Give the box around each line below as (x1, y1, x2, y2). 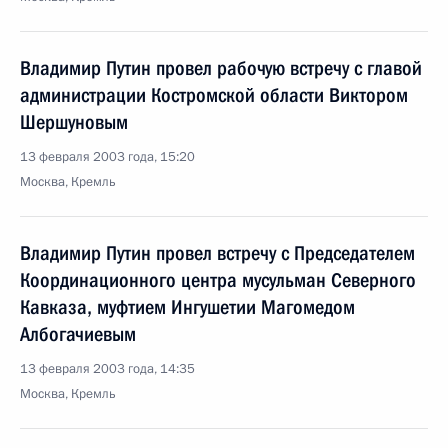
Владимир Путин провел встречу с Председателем (20, 241, 415, 265)
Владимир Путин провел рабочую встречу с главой (20, 56, 422, 80)
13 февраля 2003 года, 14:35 (20, 360, 195, 378)
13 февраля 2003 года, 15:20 (20, 148, 195, 166)
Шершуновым (20, 110, 128, 134)
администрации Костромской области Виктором (20, 83, 408, 107)
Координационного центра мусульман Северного (20, 268, 416, 292)
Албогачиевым (20, 322, 136, 346)
